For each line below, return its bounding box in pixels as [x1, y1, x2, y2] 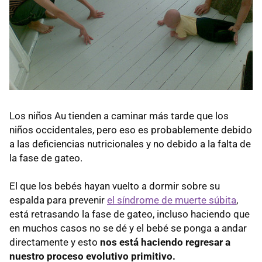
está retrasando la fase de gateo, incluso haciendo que [9, 208, 250, 220]
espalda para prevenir [9, 194, 107, 206]
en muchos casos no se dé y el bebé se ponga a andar [9, 222, 247, 234]
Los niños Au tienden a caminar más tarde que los [9, 109, 229, 122]
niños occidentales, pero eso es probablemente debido [9, 123, 252, 136]
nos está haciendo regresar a [100, 236, 230, 248]
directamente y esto [9, 236, 100, 248]
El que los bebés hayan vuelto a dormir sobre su [9, 180, 220, 192]
